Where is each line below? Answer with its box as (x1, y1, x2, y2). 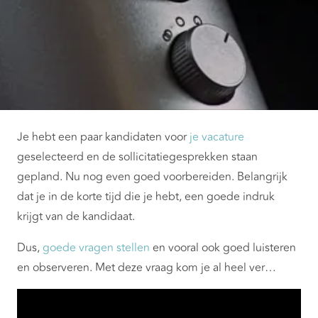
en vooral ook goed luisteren (150, 239, 296, 257)
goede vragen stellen (43, 239, 150, 257)
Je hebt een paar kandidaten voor (17, 128, 190, 146)
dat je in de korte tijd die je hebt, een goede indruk (17, 188, 275, 206)
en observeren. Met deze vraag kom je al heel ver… (17, 259, 276, 277)
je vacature (190, 128, 244, 146)
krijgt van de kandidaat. (17, 208, 135, 226)
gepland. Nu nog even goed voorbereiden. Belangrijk (17, 168, 287, 186)
